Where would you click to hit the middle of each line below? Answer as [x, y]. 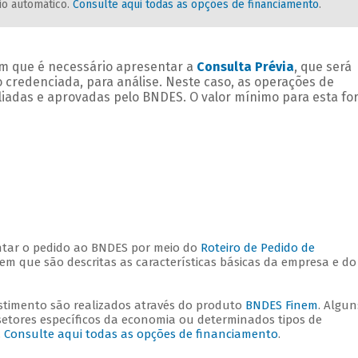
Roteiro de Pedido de [257, 248]
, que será [322, 67]
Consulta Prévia [245, 67]
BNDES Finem [281, 306]
